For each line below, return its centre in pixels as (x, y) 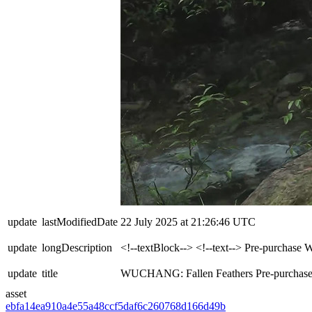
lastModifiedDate (80, 222)
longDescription (77, 248)
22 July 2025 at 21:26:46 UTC (188, 222)
